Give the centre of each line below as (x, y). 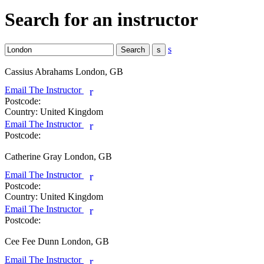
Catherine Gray (33, 156)
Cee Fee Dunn (32, 241)
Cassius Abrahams (39, 71)
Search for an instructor (101, 20)
